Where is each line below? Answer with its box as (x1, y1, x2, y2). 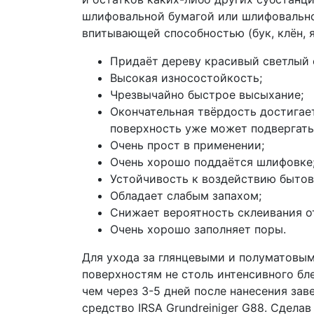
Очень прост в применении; (110, 137, 264, 152)
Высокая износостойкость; (110, 70, 262, 85)
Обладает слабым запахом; (110, 188, 261, 203)
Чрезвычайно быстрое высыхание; (110, 87, 303, 102)
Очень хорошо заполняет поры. (110, 221, 286, 236)
